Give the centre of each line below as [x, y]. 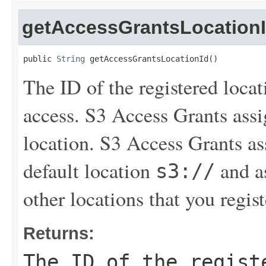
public [40, 59]
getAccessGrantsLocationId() [151, 59]
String [71, 59]
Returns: [59, 233]
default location [89, 170]
